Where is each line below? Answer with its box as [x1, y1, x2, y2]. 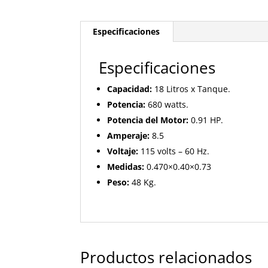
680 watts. [145, 99, 189, 111]
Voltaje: [107, 145, 139, 157]
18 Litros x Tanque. [152, 83, 231, 95]
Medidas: [107, 161, 145, 173]
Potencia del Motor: [107, 114, 189, 126]
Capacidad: [107, 83, 153, 95]
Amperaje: [107, 130, 150, 142]
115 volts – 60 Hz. [138, 145, 210, 157]
